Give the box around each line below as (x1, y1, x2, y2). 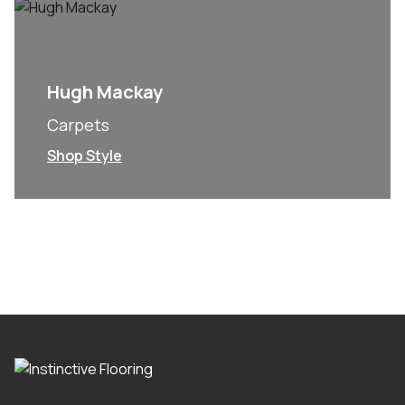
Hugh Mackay (47, 80, 163, 104)
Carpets (47, 114, 109, 136)
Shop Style (47, 146, 122, 165)
